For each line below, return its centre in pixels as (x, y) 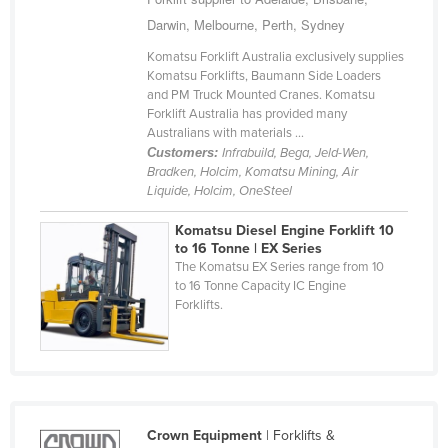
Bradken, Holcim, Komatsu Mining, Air (252, 172)
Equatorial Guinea (118, 309)
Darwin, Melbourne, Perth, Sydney (245, 25)
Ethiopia (87, 405)
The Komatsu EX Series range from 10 (280, 267)
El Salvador (97, 277)
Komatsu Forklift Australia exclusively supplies (275, 57)
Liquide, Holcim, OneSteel (219, 191)
